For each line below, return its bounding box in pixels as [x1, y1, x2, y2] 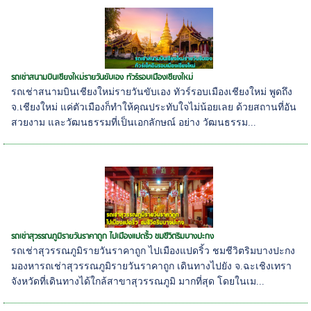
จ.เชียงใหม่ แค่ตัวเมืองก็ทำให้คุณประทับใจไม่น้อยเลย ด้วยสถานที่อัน [11, 101, 297, 112]
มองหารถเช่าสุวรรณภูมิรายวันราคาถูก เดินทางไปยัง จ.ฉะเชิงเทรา [11, 260, 292, 271]
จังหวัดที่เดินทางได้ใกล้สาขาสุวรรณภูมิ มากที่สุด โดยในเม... [11, 276, 265, 287]
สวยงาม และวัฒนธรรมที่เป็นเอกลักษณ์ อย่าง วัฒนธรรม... [11, 117, 257, 128]
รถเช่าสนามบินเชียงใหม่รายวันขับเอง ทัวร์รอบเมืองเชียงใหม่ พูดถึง [11, 86, 293, 97]
